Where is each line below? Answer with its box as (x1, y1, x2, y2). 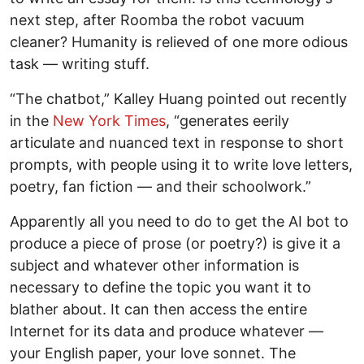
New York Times (53, 112, 166, 130)
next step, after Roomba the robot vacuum (10, 11, 305, 29)
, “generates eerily (166, 112, 289, 130)
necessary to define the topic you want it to (10, 279, 311, 297)
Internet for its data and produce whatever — (10, 323, 323, 340)
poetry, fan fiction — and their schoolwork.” (10, 178, 311, 196)
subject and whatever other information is (10, 257, 299, 275)
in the (10, 112, 53, 130)
